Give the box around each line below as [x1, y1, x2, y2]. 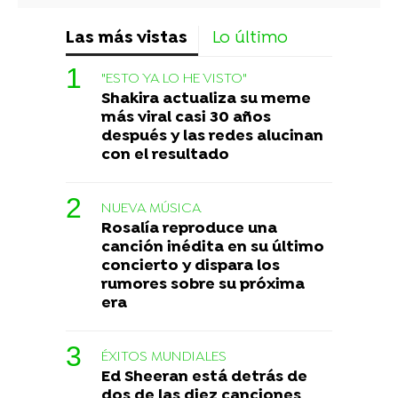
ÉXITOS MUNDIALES [101, 347, 227, 366]
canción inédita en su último [101, 237, 324, 257]
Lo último [212, 28, 288, 49]
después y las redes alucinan [101, 126, 323, 146]
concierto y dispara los [101, 256, 280, 275]
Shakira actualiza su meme [101, 89, 311, 108]
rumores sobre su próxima [101, 275, 305, 294]
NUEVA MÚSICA [101, 199, 202, 218]
